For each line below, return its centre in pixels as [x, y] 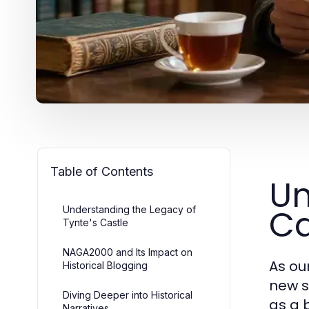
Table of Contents [102, 171]
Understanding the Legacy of [129, 209]
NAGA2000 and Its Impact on [128, 252]
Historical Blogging [105, 265]
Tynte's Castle [96, 222]
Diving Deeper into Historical [128, 295]
